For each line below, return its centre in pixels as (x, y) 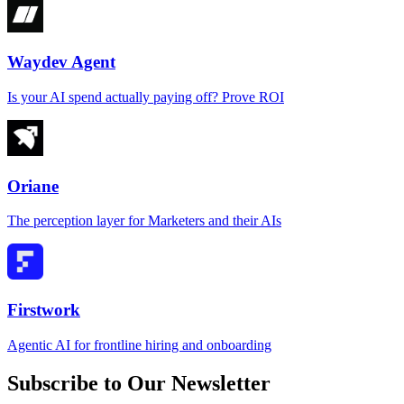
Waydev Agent (61, 62)
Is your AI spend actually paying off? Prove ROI (146, 97)
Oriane (33, 186)
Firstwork (44, 310)
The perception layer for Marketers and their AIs (144, 221)
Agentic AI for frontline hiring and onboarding (139, 344)
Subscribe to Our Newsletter (139, 383)
